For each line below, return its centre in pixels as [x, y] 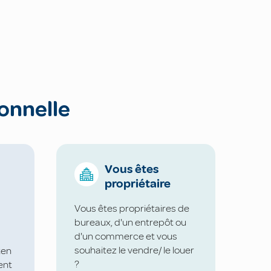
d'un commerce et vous [126, 236]
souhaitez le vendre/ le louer [134, 250]
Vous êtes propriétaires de [132, 208]
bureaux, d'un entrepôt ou [130, 222]
